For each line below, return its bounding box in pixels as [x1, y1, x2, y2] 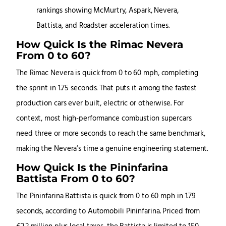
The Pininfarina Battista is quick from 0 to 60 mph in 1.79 [16, 191, 196, 203]
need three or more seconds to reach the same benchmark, [16, 128, 205, 140]
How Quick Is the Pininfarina [16, 161, 168, 174]
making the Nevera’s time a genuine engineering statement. [16, 143, 208, 155]
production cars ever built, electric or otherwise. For [16, 98, 184, 110]
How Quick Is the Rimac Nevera [16, 38, 184, 51]
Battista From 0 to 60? [16, 172, 135, 185]
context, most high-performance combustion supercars [16, 113, 192, 125]
